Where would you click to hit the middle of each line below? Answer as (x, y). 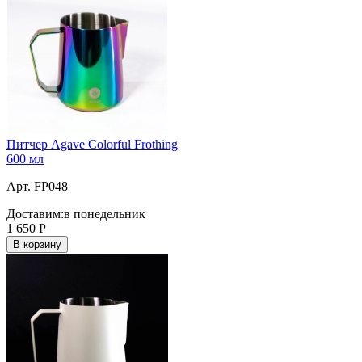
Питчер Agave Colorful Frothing (92, 144)
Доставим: (35, 213)
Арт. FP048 (37, 186)
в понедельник (105, 213)
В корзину (37, 244)
